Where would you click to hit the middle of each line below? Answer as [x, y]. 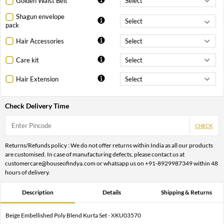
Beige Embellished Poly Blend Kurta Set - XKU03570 [73, 215]
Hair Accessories [40, 41]
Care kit [27, 60]
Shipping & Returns [186, 192]
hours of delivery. [27, 172]
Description [37, 192]
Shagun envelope [40, 17]
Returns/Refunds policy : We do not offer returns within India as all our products [109, 145]
